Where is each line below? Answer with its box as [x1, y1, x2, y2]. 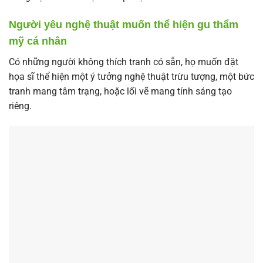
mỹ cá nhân [9, 35, 67, 48]
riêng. [9, 100, 32, 112]
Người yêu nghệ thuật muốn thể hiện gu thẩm [9, 19, 238, 31]
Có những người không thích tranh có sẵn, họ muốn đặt [9, 56, 238, 68]
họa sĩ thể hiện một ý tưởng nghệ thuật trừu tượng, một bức [9, 71, 254, 83]
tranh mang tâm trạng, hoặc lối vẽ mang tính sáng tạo [9, 86, 232, 97]
